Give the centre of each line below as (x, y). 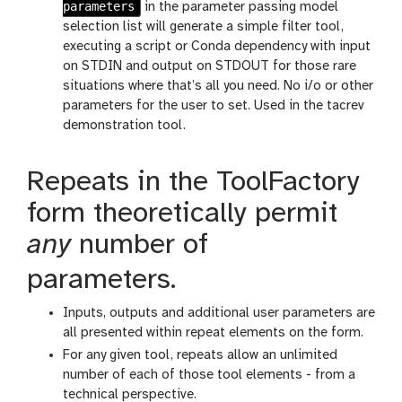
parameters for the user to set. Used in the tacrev (214, 106)
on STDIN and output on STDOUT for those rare (210, 67)
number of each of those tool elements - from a (209, 376)
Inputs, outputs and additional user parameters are (219, 314)
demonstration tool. (124, 126)
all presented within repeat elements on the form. (213, 333)
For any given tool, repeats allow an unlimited (200, 356)
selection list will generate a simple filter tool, (203, 27)
